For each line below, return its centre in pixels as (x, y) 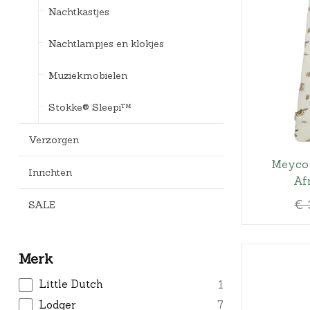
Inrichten (50, 172)
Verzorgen (53, 139)
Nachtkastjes (79, 11)
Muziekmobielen (88, 75)
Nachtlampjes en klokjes (106, 43)
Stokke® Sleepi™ (89, 107)
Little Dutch (71, 284)
